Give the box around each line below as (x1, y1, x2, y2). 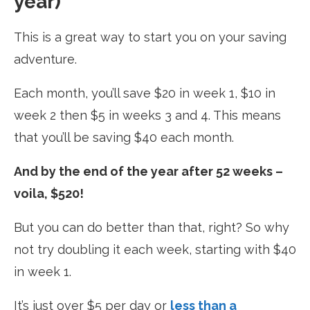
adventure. (14, 51, 77, 66)
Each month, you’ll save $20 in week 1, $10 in (14, 85, 275, 100)
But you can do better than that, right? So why (14, 219, 289, 235)
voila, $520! (14, 185, 84, 201)
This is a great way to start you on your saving (14, 29, 286, 44)
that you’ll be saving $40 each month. (14, 129, 234, 145)
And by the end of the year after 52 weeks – (14, 163, 283, 179)
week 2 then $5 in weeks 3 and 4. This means (14, 107, 281, 122)
